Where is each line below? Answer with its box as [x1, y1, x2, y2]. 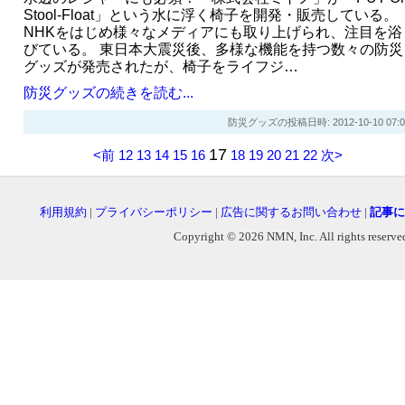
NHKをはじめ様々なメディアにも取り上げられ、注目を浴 [23, 24, 402, 40]
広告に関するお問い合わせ [221, 205, 362, 219]
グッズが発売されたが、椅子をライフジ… [23, 58, 298, 74]
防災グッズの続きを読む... [23, 84, 193, 100]
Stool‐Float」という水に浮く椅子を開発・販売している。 [23, 6, 398, 23]
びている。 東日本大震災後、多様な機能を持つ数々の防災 [23, 41, 403, 57]
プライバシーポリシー [95, 205, 212, 219]
